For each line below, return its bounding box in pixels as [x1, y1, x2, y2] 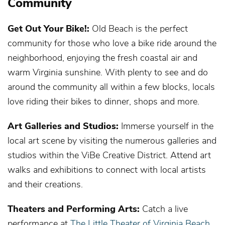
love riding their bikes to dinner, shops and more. [8, 94, 199, 107]
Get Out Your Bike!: [8, 22, 89, 34]
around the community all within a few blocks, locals [8, 80, 215, 92]
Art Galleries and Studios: [8, 119, 119, 132]
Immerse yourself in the [119, 119, 213, 132]
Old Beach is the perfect [89, 22, 188, 34]
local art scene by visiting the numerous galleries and [8, 134, 216, 146]
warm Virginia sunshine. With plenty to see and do [8, 65, 208, 78]
